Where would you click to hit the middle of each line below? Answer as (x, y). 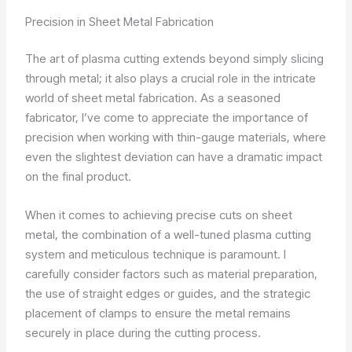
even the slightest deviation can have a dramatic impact (174, 157)
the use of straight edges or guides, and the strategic (168, 294)
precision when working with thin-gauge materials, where (176, 137)
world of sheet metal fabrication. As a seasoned (153, 98)
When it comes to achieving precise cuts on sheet (159, 215)
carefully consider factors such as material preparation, (172, 274)
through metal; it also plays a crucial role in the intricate (171, 79)
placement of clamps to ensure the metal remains (158, 313)
